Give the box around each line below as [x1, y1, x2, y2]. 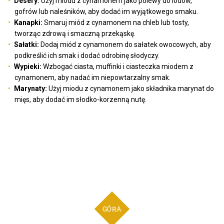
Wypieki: [14, 62, 42, 71]
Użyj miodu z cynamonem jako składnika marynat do [47, 84, 214, 93]
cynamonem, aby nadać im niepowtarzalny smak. [14, 73, 170, 82]
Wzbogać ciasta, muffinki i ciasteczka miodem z [41, 62, 194, 71]
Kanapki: [14, 18, 43, 27]
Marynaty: [14, 84, 47, 93]
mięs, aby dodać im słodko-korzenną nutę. [14, 95, 146, 104]
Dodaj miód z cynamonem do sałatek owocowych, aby [39, 40, 211, 49]
